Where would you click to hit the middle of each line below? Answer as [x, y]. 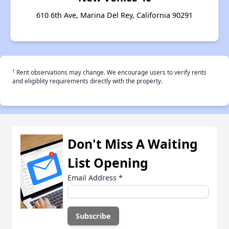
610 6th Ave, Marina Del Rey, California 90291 [114, 15]
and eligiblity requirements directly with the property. [87, 81]
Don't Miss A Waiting [133, 144]
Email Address [93, 178]
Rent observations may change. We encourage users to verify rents [111, 72]
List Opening [108, 163]
